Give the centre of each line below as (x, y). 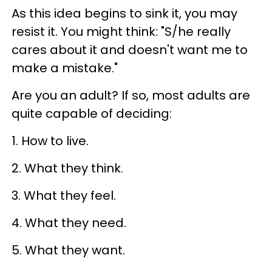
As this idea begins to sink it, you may (124, 13)
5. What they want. (68, 250)
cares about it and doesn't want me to (130, 49)
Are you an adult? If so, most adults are (131, 95)
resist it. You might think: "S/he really (121, 31)
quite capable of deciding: (92, 113)
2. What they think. (67, 168)
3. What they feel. (64, 195)
